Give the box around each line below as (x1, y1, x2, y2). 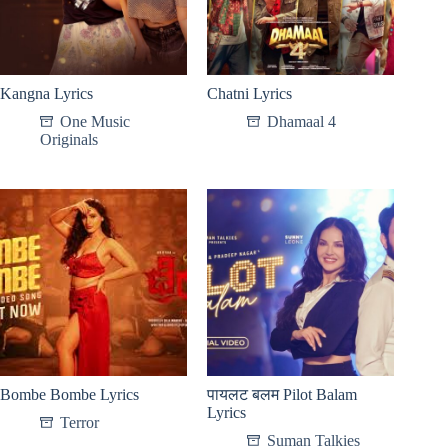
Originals (40, 131, 98, 149)
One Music (60, 113, 130, 131)
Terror (60, 414, 99, 432)
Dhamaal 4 (267, 113, 337, 131)
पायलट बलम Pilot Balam (207, 386, 358, 404)
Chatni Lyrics (207, 85, 293, 103)
